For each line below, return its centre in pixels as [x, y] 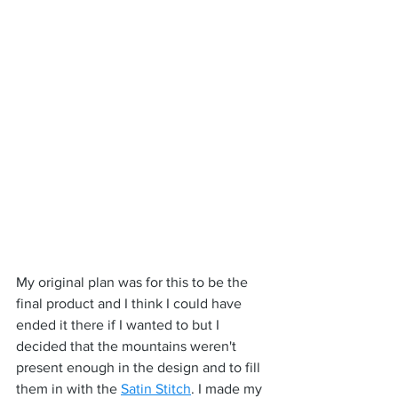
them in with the [68, 388]
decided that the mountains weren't [128, 346]
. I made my [228, 388]
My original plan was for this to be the [134, 282]
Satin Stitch [156, 388]
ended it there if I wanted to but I [119, 324]
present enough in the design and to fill [140, 367]
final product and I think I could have [131, 303]
